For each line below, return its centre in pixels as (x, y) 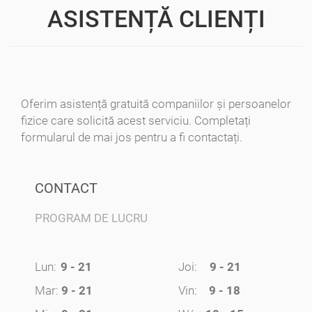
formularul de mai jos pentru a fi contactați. (132, 137)
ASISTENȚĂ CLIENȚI (156, 18)
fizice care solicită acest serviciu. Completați (136, 120)
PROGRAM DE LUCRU (91, 218)
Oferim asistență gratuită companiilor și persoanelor (156, 103)
